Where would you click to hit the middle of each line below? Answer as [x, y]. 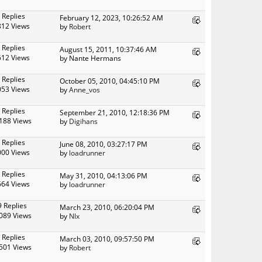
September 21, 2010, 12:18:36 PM [115, 112]
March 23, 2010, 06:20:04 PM [107, 207]
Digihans [83, 121]
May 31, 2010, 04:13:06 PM [104, 175]
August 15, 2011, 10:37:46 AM [108, 49]
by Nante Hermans [90, 58]
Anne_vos [85, 89]
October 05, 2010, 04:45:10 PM [110, 80]
